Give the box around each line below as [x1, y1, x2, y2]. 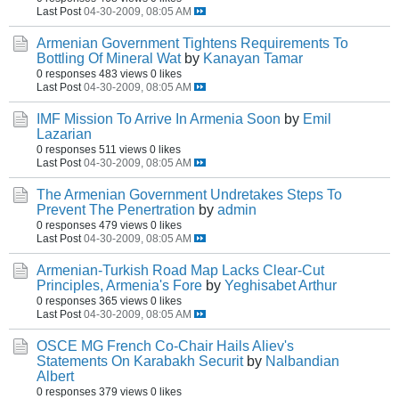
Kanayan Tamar [203, 51, 303, 66]
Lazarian [37, 126, 92, 142]
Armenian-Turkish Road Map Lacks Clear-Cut [37, 263, 324, 278]
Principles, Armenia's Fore [37, 278, 202, 293]
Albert [37, 369, 74, 384]
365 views [99, 295, 148, 306]
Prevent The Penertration [37, 202, 195, 217]
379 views [99, 386, 148, 397]
